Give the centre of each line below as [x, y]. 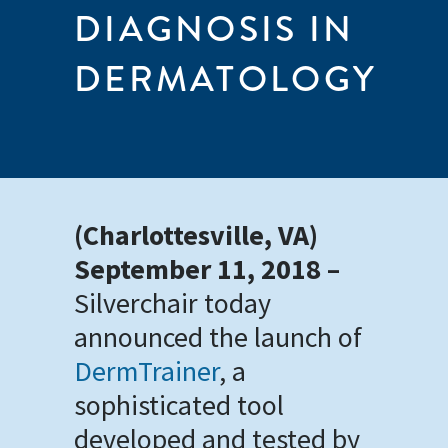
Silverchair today [172, 303]
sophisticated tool [179, 405]
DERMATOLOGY [226, 79]
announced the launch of [218, 337]
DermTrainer [146, 371]
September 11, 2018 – [207, 269]
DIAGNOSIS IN [214, 29]
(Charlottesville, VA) [196, 235]
